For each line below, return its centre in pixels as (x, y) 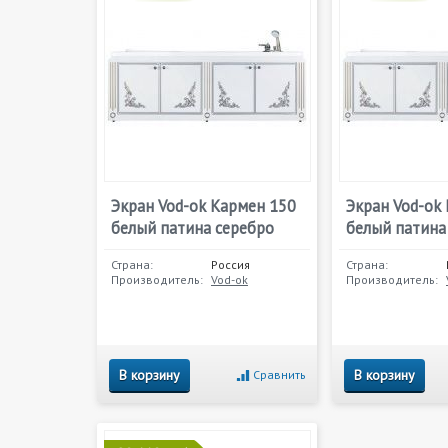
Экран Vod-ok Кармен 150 (203, 206)
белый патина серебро (192, 228)
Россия (230, 264)
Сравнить (279, 374)
